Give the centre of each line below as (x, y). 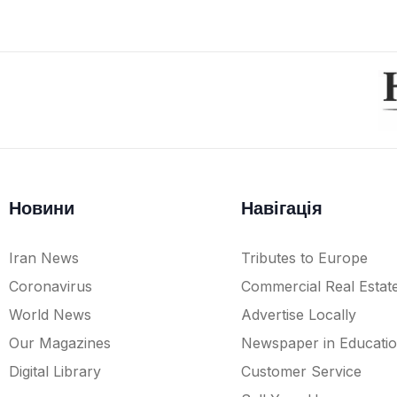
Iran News (44, 257)
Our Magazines (60, 343)
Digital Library (55, 371)
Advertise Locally (298, 314)
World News (50, 314)
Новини (42, 208)
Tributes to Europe (304, 257)
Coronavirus (51, 286)
